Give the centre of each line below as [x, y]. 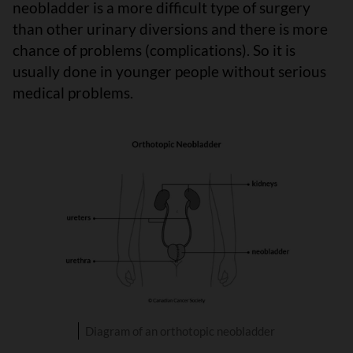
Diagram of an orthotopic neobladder [180, 331]
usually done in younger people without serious [169, 71]
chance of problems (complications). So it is [154, 50]
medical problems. [73, 92]
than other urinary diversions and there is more [170, 28]
